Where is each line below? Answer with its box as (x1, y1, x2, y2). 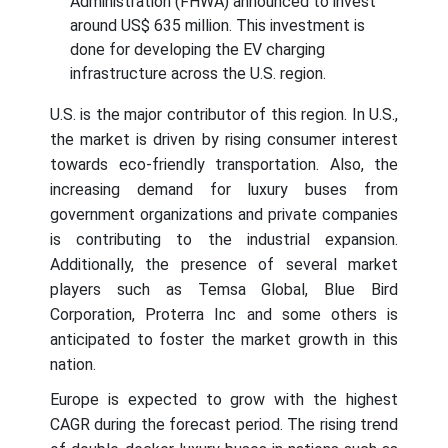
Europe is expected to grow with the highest (50, 390, 398, 410)
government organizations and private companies (50, 205, 398, 225)
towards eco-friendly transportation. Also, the (50, 155, 398, 175)
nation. (50, 355, 96, 375)
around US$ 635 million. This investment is (70, 16, 365, 36)
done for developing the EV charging (70, 40, 325, 60)
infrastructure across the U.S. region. (70, 64, 326, 84)
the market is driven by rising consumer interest (50, 130, 398, 150)
